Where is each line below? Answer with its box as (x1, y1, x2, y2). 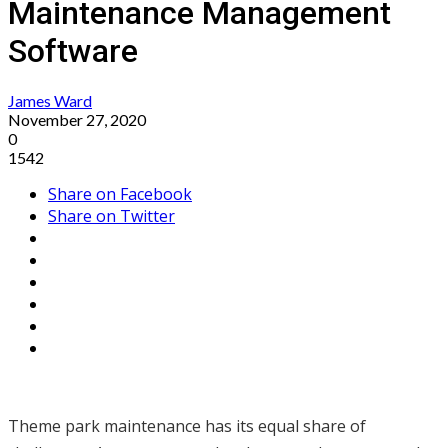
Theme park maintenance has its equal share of (8, 415, 366, 438)
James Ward (8, 91, 92, 111)
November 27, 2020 (8, 110, 146, 130)
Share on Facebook (48, 183, 192, 206)
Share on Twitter (48, 205, 175, 228)
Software (8, 31, 138, 70)
